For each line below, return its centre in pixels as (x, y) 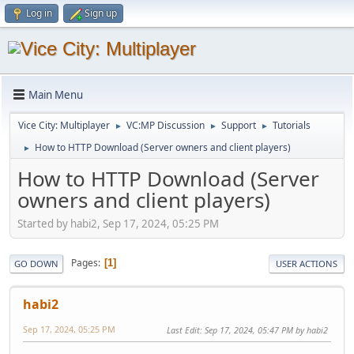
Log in (39, 13)
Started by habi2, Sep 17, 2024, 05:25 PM (118, 223)
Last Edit (183, 330)
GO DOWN (36, 263)
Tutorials (292, 125)
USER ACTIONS (307, 263)
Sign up (101, 13)
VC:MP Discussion (166, 125)
